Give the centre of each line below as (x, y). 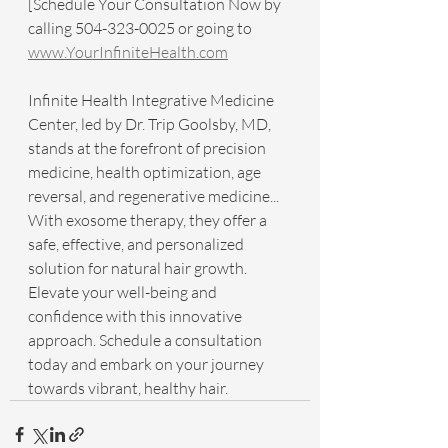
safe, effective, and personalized (137, 244)
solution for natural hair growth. (139, 268)
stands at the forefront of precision (148, 148)
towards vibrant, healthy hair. (128, 388)
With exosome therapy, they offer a (149, 220)
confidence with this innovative (136, 316)
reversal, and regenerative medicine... (155, 196)
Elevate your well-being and (124, 292)
